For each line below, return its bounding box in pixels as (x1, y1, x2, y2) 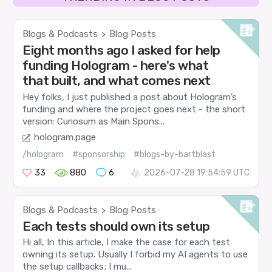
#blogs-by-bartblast (134, 149, 216, 160)
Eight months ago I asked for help (22, 42, 220, 58)
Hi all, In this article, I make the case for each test (22, 237, 231, 248)
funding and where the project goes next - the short (22, 103, 246, 115)
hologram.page (34, 132, 97, 143)
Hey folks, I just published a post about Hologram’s (22, 91, 237, 103)
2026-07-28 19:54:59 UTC (143, 168, 250, 178)
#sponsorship (72, 149, 126, 160)
